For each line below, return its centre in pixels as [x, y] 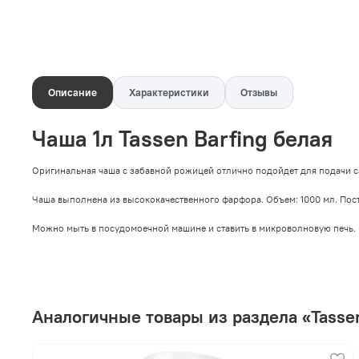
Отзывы [259, 92]
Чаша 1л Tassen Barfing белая [182, 139]
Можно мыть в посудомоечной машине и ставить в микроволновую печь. [194, 228]
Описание [72, 92]
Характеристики [169, 92]
